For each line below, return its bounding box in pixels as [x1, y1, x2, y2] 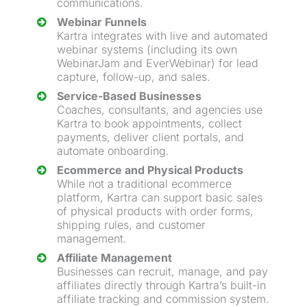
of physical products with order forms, [57, 204, 254, 219]
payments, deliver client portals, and [57, 130, 244, 145]
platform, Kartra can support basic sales [57, 191, 262, 205]
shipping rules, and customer [57, 218, 206, 232]
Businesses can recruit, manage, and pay [57, 265, 268, 279]
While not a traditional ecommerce [57, 177, 232, 191]
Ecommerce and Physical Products [57, 163, 243, 177]
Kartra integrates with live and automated [57, 29, 268, 43]
